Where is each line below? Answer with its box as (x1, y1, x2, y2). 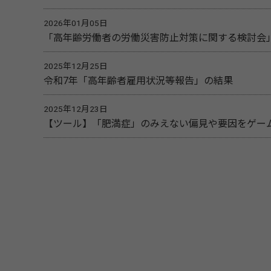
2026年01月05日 (44, 18, 108, 28)
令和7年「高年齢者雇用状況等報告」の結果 (44, 75, 233, 87)
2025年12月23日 (44, 104, 108, 114)
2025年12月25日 (44, 61, 108, 71)
